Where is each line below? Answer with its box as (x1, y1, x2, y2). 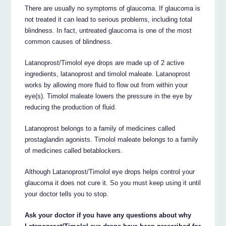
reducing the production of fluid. (25, 103, 117, 111)
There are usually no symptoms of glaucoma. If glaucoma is (25, 4, 201, 12)
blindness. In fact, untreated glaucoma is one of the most (25, 26, 192, 34)
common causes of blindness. (25, 37, 113, 45)
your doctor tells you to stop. (25, 190, 109, 198)
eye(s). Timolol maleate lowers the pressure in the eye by (25, 92, 193, 100)
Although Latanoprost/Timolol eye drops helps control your (25, 167, 195, 176)
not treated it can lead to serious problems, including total (25, 15, 193, 23)
